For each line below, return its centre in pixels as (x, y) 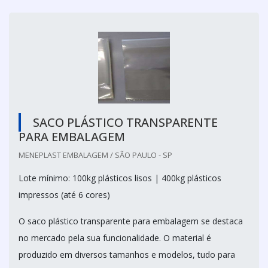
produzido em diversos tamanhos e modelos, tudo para (127, 254)
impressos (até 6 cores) (64, 194)
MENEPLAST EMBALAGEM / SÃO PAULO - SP (95, 155)
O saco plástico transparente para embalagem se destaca (131, 221)
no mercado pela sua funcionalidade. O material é (115, 237)
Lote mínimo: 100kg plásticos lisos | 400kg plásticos (120, 178)
